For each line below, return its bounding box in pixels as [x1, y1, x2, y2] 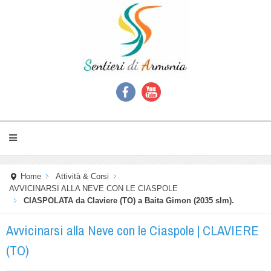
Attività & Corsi [56, 172, 109, 181]
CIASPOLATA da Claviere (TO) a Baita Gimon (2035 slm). [24, 197, 234, 205]
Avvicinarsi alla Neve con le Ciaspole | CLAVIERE [6, 221, 259, 240]
